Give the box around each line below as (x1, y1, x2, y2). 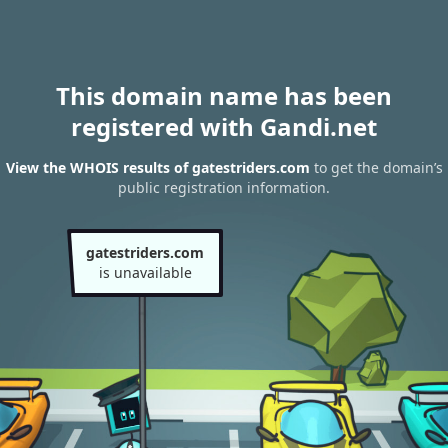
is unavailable (98, 263, 192, 282)
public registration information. (118, 178, 330, 198)
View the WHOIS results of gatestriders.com (5, 158, 310, 178)
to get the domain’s (309, 158, 443, 178)
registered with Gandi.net (71, 110, 377, 143)
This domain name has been (56, 79, 392, 112)
